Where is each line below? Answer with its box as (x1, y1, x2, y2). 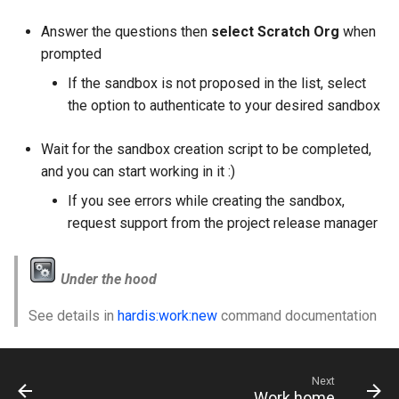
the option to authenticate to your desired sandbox (68, 97, 380, 115)
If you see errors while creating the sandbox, (68, 192, 345, 210)
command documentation (217, 307, 377, 325)
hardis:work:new (118, 307, 217, 325)
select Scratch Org (211, 23, 339, 41)
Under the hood (61, 271, 157, 289)
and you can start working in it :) (41, 163, 235, 181)
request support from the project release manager (68, 215, 378, 232)
